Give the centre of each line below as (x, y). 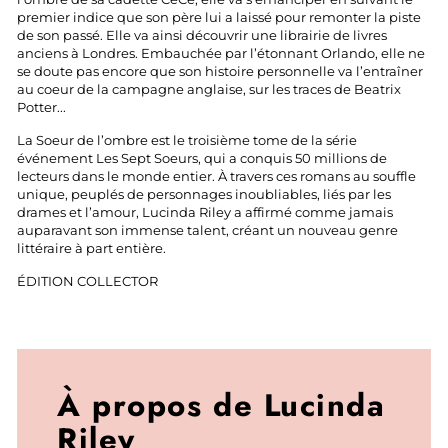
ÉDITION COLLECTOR (87, 281)
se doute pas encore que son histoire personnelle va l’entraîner (220, 71)
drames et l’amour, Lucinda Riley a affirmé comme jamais (205, 212)
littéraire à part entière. (91, 248)
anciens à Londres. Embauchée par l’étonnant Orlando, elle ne (221, 53)
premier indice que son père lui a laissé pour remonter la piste (219, 17)
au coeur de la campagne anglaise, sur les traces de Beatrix (209, 89)
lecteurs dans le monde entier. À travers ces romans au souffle (216, 176)
